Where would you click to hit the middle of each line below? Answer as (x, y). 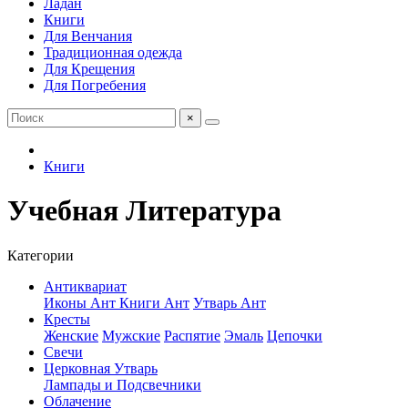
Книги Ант (154, 302)
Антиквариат (85, 286)
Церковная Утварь (101, 368)
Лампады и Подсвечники (122, 384)
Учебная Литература (144, 211)
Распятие (192, 335)
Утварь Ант (229, 302)
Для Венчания (88, 36)
